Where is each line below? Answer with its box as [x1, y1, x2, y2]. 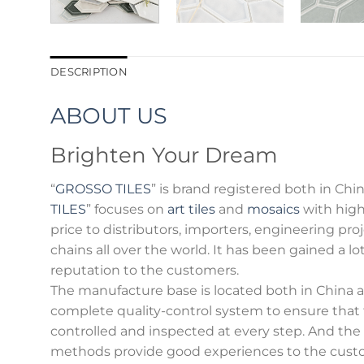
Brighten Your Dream [50, 141, 278, 167]
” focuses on [86, 201, 167, 217]
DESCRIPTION [50, 66, 128, 79]
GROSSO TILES [55, 180, 151, 197]
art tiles [167, 201, 215, 217]
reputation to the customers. [50, 262, 239, 278]
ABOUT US [50, 102, 167, 130]
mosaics [247, 201, 300, 217]
